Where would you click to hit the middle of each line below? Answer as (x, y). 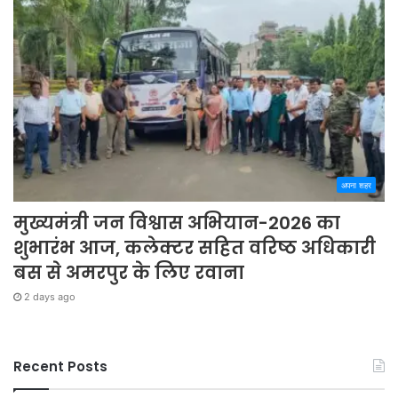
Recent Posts (60, 367)
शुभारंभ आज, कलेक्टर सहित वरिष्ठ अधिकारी (195, 248)
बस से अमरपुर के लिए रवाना (129, 273)
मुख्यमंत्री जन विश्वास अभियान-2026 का (177, 223)
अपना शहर (356, 186)
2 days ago (50, 297)
